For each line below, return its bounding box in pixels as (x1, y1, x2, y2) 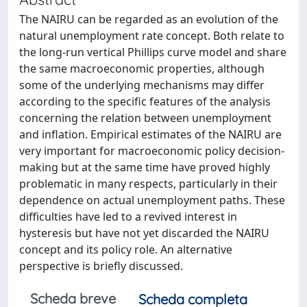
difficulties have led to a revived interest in (19, 208, 237, 224)
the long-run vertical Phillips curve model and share (19, 44, 286, 60)
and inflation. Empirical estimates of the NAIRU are (19, 126, 282, 142)
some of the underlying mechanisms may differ (19, 77, 265, 93)
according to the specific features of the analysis (19, 93, 271, 109)
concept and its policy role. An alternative (19, 241, 232, 257)
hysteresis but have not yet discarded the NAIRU (19, 225, 269, 241)
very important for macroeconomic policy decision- (19, 143, 284, 158)
